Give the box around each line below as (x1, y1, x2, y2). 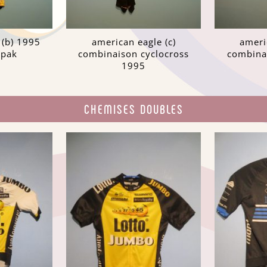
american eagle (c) (91, 36, 176, 48)
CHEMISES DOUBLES (83, 101, 184, 116)
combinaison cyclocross (78, 48, 189, 60)
